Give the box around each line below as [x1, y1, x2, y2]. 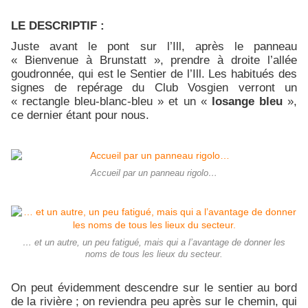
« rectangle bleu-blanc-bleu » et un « [11, 94, 212, 109]
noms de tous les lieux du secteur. [85, 250, 223, 260]
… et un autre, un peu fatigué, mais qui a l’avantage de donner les [23, 238, 285, 248]
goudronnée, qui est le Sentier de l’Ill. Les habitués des [11, 67, 297, 81]
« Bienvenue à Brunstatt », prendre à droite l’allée [11, 53, 297, 67]
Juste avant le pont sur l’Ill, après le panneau [11, 39, 297, 54]
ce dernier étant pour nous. [11, 108, 149, 122]
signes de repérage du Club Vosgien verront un [11, 80, 297, 95]
